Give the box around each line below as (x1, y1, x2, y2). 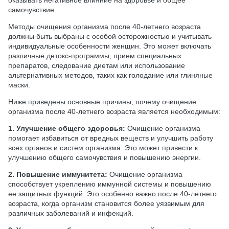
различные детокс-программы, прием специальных (8, 51, 181, 60)
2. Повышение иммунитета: (8, 170, 107, 178)
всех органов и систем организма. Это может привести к (8, 143, 198, 152)
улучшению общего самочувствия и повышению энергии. (8, 153, 201, 162)
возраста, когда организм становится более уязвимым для (8, 199, 204, 208)
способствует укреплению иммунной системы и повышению (8, 179, 211, 188)
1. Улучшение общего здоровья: (8, 124, 125, 132)
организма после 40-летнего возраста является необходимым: (8, 107, 220, 116)
